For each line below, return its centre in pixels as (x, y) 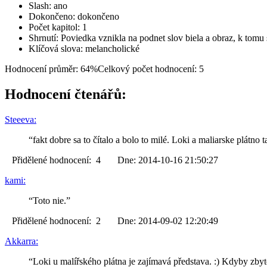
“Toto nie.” (49, 200)
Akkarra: (21, 241)
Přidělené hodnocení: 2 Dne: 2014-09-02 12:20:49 (111, 221)
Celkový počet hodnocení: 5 (151, 69)
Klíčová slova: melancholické (84, 48)
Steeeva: (21, 119)
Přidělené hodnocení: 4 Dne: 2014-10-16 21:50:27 (111, 160)
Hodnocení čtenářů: (66, 94)
